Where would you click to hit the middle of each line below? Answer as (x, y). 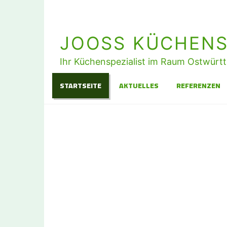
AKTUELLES (139, 86)
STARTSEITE (81, 86)
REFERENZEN (198, 86)
